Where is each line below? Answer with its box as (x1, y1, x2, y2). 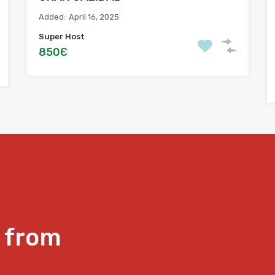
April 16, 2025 (69, 12, 120, 22)
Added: (39, 12, 66, 22)
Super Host (39, 32, 85, 42)
